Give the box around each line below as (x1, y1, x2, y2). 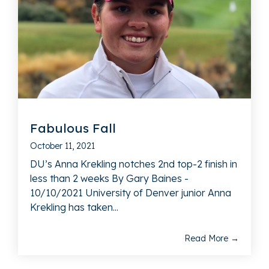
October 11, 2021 (30, 140, 95, 151)
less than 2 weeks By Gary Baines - (30, 172, 189, 184)
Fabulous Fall (30, 119, 116, 136)
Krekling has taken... (30, 201, 118, 213)
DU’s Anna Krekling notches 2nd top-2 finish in (30, 157, 237, 170)
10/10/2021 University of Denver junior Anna (30, 186, 231, 199)
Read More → (184, 232, 239, 244)
